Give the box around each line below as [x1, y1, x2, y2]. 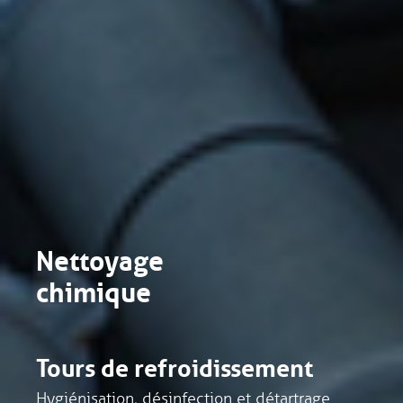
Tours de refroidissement [36, 345, 313, 384]
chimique [36, 266, 151, 310]
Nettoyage [36, 235, 164, 279]
